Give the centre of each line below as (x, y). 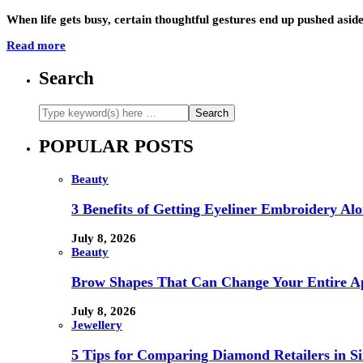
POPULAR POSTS (116, 147)
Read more (36, 46)
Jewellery (97, 325)
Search (66, 78)
